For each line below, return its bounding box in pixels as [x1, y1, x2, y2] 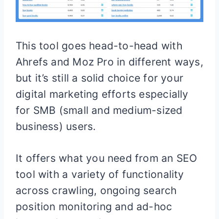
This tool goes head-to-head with [16, 40, 182, 52]
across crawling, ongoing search [16, 184, 177, 197]
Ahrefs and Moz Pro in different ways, [16, 56, 203, 68]
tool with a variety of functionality [16, 168, 184, 181]
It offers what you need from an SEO [16, 152, 197, 165]
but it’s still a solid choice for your [16, 72, 183, 85]
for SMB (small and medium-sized [16, 104, 183, 117]
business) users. [16, 120, 96, 133]
